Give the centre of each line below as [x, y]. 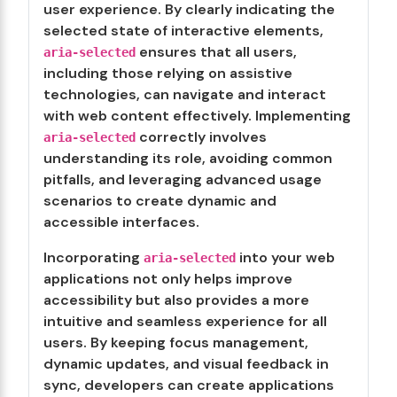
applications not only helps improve [168, 279]
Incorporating [93, 257]
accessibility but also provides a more [176, 300]
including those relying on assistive [168, 73]
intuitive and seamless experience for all [185, 321]
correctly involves [201, 137]
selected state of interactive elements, [183, 31]
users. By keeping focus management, [176, 343]
